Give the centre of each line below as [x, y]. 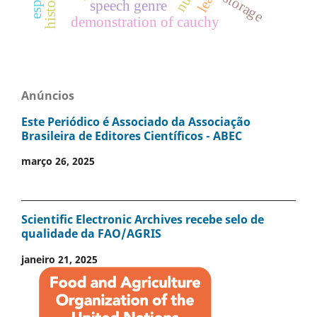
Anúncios [48, 96]
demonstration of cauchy [145, 22]
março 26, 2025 [58, 161]
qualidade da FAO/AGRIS [91, 234]
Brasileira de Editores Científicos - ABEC [132, 136]
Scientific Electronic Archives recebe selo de [143, 220]
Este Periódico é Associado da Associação [136, 121]
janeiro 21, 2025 [59, 259]
